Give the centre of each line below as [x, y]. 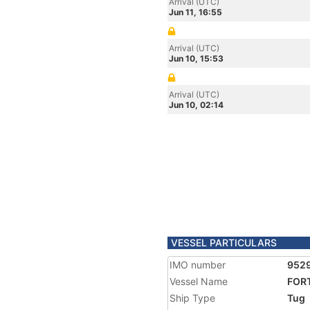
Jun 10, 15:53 [196, 58]
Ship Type [192, 298]
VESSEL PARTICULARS [224, 243]
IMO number [198, 265]
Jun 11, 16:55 [195, 12]
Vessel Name [199, 281]
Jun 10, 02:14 [196, 105]
